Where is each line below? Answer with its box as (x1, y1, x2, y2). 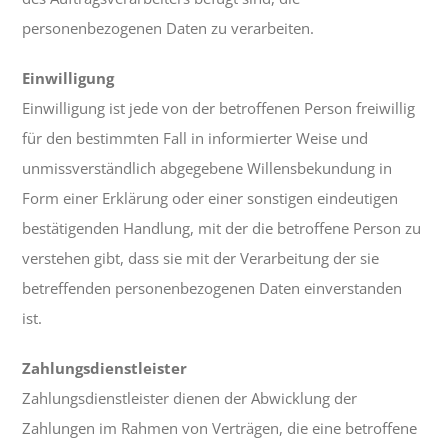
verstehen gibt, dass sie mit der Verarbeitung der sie (22, 248, 380, 269)
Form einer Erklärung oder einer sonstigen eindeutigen (22, 188, 399, 209)
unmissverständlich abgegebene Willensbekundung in (22, 158, 393, 179)
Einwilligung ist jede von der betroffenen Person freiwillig (22, 98, 416, 119)
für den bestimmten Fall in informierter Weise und (22, 128, 369, 149)
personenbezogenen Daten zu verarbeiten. (22, 18, 315, 39)
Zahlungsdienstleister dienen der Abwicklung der (22, 388, 358, 409)
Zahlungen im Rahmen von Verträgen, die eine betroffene (22, 418, 418, 439)
